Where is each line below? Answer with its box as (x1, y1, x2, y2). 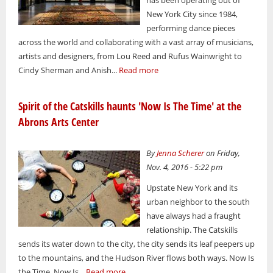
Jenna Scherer (157, 147, 205, 158)
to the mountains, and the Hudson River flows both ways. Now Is (18, 252, 254, 264)
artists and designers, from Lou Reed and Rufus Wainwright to (18, 50, 242, 62)
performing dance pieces (146, 22, 236, 34)
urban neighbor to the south (146, 196, 250, 208)
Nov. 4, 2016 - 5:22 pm (146, 161, 223, 172)
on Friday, (204, 147, 241, 158)
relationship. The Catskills (146, 224, 238, 236)
